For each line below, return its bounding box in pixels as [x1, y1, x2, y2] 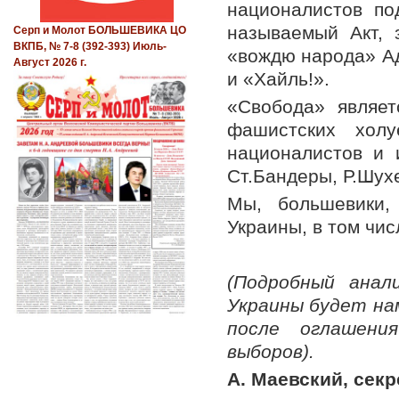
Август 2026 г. [13, 56, 86, 69]
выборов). [227, 340, 314, 362]
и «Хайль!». [227, 68, 330, 89]
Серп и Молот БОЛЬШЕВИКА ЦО [13, 24, 186, 37]
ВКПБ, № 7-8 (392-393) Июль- [13, 40, 167, 53]
